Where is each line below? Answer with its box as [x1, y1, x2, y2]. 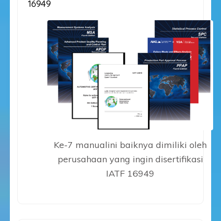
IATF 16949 [106, 167, 154, 179]
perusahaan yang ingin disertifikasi [57, 153, 203, 165]
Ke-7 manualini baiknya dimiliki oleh [54, 139, 207, 150]
